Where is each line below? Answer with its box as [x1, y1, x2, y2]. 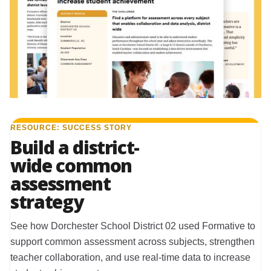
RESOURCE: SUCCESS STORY [10, 123, 132, 132]
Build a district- [10, 134, 140, 160]
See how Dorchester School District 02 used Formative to [10, 220, 255, 231]
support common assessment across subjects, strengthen [10, 236, 255, 247]
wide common [10, 152, 132, 178]
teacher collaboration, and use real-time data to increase [10, 252, 250, 263]
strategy [10, 189, 83, 214]
